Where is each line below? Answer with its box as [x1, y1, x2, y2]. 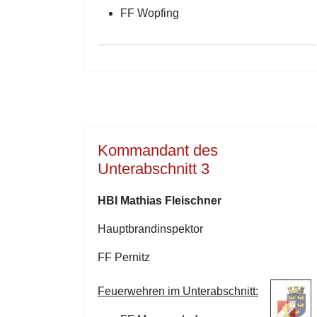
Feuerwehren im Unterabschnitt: [98, 285, 258, 297]
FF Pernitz [98, 251, 150, 263]
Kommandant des [98, 142, 218, 159]
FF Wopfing [120, 7, 179, 19]
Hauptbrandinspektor [98, 223, 203, 235]
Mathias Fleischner [120, 195, 221, 207]
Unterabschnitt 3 [98, 160, 209, 178]
